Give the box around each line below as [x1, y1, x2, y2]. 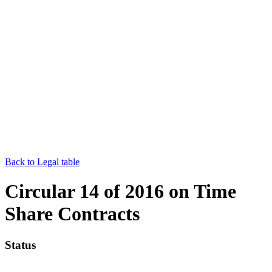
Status [5, 238, 36, 251]
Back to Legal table [5, 156, 80, 167]
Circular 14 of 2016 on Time [5, 180, 236, 203]
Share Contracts [5, 203, 140, 225]
